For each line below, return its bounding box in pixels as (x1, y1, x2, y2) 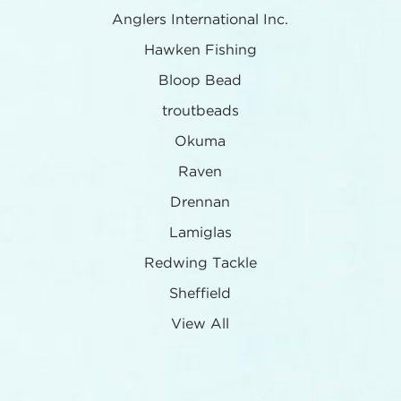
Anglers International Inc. (112, 13, 289, 27)
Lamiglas (169, 226, 232, 240)
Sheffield (169, 286, 232, 301)
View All (171, 317, 230, 331)
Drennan (170, 195, 231, 209)
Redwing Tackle (144, 256, 257, 270)
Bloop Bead (158, 73, 243, 88)
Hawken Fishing (144, 43, 257, 57)
